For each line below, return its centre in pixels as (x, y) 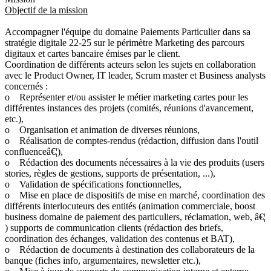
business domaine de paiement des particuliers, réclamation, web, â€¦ (135, 217)
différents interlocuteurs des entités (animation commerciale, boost (130, 206)
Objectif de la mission (46, 10)
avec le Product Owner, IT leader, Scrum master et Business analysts (135, 75)
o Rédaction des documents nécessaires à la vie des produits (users (135, 162)
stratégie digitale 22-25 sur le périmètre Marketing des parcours (125, 42)
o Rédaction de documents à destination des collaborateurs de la (130, 249)
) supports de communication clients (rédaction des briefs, (114, 227)
